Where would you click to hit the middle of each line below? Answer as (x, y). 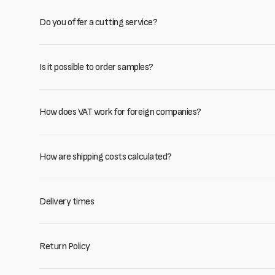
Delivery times (67, 201)
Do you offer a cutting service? (99, 22)
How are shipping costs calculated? (106, 157)
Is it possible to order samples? (96, 67)
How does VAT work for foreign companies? (120, 112)
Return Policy (65, 246)
